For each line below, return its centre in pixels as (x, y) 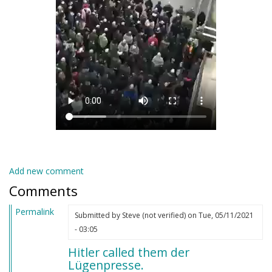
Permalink (35, 211)
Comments (43, 191)
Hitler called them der (128, 252)
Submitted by (98, 215)
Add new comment (46, 171)
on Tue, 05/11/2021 (219, 215)
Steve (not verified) (154, 215)
